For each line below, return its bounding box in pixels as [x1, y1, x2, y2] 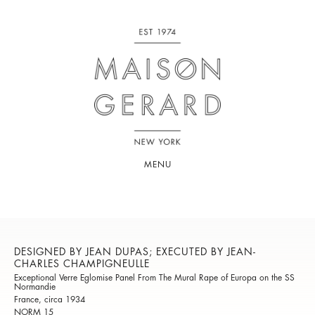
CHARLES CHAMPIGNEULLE [14, 259, 150, 269]
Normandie [14, 283, 56, 292]
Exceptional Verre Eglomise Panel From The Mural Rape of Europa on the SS [14, 274, 295, 283]
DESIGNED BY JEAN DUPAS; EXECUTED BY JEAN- [14, 247, 256, 257]
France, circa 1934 [14, 295, 85, 304]
